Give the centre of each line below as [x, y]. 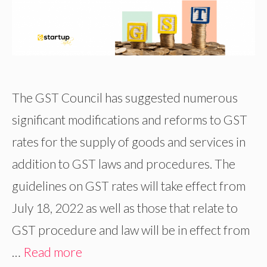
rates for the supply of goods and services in [129, 142]
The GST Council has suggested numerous [125, 98]
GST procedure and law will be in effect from [131, 230]
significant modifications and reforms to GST [130, 120]
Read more [53, 252]
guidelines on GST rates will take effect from [129, 186]
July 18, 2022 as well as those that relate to [125, 208]
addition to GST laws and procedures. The [124, 164]
